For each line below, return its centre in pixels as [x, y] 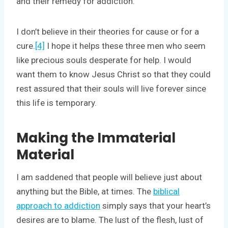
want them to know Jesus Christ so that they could [113, 74]
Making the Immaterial [96, 138]
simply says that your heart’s [155, 205]
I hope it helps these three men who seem [125, 46]
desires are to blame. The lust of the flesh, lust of [110, 220]
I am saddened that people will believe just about [109, 177]
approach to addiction [58, 205]
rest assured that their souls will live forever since [111, 88]
